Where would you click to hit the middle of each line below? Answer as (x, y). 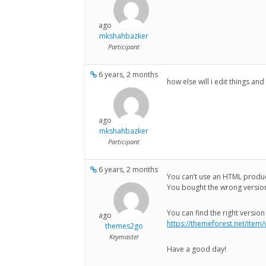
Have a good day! (197, 249)
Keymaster (124, 237)
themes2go (124, 226)
